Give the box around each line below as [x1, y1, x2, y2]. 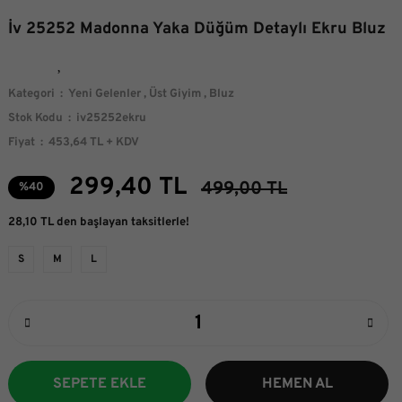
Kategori [8, 87, 55, 102]
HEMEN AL [261, 375, 333, 394]
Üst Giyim [149, 87, 201, 102]
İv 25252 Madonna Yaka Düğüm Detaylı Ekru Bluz [8, 19, 386, 40]
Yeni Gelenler [68, 87, 141, 102]
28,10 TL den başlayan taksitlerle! [8, 215, 189, 231]
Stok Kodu [8, 111, 63, 127]
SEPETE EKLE [53, 375, 146, 394]
